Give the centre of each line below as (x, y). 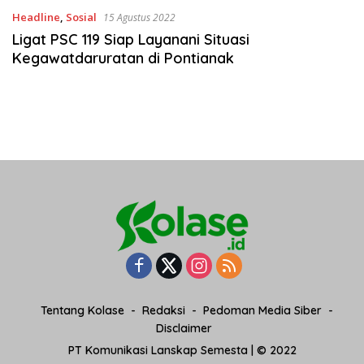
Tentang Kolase (82, 311)
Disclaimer (184, 329)
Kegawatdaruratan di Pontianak (123, 58)
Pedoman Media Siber (262, 311)
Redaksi (164, 311)
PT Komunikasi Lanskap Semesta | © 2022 (182, 351)
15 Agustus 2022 (146, 17)
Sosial (81, 17)
